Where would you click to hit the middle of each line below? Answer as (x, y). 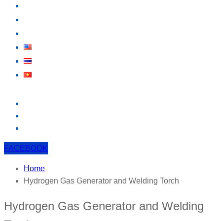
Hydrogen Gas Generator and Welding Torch (101, 181)
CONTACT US (52, 33)
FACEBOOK (26, 148)
